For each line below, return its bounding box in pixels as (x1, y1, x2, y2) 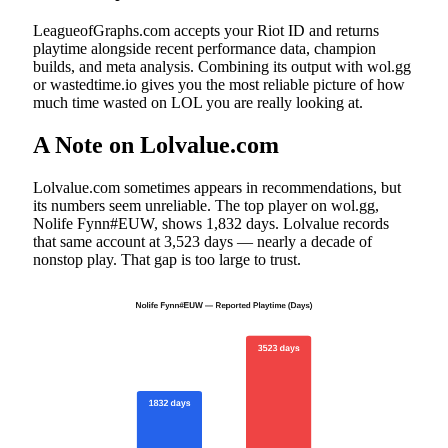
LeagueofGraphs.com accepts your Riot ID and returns (33, 21, 379, 39)
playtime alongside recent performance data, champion (33, 39, 376, 57)
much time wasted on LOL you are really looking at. (33, 93, 363, 111)
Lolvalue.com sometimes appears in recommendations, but (33, 178, 401, 196)
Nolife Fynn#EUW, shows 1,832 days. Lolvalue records (33, 214, 389, 232)
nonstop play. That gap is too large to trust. (33, 250, 301, 268)
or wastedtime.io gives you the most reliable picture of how (33, 75, 405, 93)
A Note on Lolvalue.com (33, 131, 279, 158)
